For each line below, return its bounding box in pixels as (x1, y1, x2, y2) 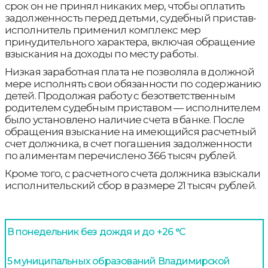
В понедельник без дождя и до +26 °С (7, 226, 185, 238)
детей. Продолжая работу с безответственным (4, 90, 235, 102)
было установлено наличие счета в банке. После (4, 114, 245, 126)
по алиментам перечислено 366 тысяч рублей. (4, 150, 236, 162)
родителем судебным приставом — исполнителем (4, 102, 261, 114)
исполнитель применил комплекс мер (4, 24, 201, 36)
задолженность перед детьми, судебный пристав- (4, 12, 257, 25)
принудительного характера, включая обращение (4, 36, 255, 48)
